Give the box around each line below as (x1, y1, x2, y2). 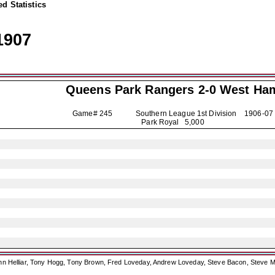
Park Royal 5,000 (141, 118, 204, 126)
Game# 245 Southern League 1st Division (72, 109, 245, 118)
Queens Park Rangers (65, 83, 195, 96)
